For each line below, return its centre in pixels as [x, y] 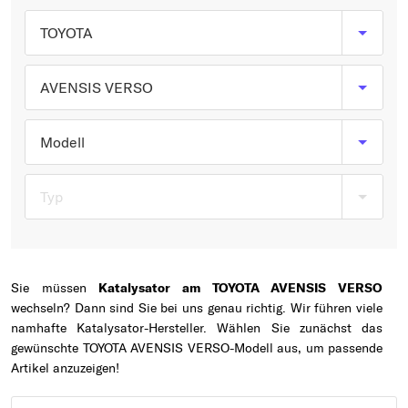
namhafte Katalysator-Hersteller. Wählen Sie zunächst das [197, 328]
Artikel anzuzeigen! [65, 368]
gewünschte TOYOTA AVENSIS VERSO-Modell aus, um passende [197, 348]
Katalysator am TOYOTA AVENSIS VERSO [241, 288]
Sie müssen [55, 288]
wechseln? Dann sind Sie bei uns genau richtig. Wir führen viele [197, 308]
